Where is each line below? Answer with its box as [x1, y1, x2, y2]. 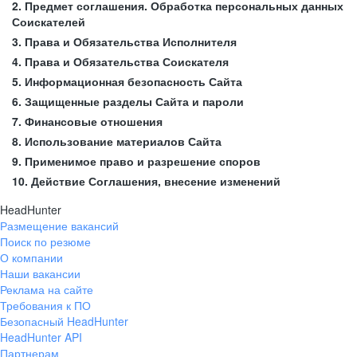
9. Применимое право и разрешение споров [12, 153, 261, 169]
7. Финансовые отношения [12, 113, 163, 129]
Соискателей [12, 14, 85, 29]
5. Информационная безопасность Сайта [12, 73, 242, 89]
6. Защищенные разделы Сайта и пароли [12, 93, 244, 109]
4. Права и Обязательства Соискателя [12, 53, 229, 69]
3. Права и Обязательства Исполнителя [12, 33, 237, 49]
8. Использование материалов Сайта [12, 133, 222, 149]
